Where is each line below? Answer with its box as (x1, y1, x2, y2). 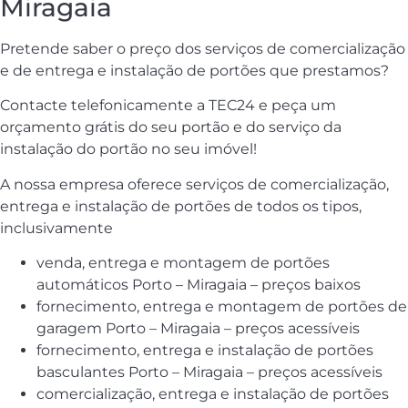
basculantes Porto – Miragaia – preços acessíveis (36, 363, 382, 382)
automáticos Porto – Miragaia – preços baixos (36, 276, 361, 294)
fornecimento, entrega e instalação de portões (36, 342, 373, 360)
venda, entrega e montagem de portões (36, 254, 330, 272)
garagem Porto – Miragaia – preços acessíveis (36, 320, 360, 338)
